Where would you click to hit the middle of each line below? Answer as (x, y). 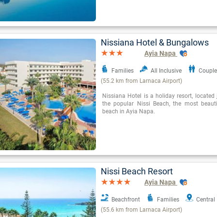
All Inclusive (166, 71)
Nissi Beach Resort (137, 171)
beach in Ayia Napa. (129, 112)
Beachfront (126, 200)
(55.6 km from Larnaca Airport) (141, 210)
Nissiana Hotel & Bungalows (155, 43)
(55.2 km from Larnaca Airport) (141, 81)
